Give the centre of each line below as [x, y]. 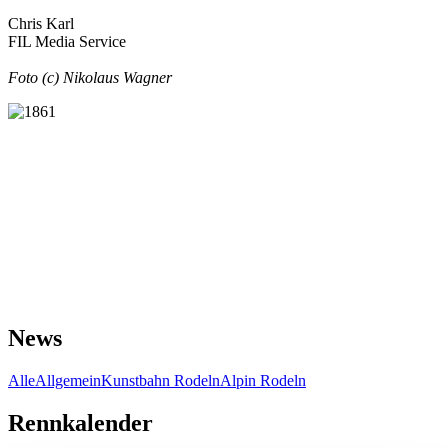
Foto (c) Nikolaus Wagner [90, 77]
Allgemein [68, 380]
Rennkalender [80, 422]
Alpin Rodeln [263, 380]
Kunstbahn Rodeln [160, 380]
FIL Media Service [67, 41]
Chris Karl [41, 23]
